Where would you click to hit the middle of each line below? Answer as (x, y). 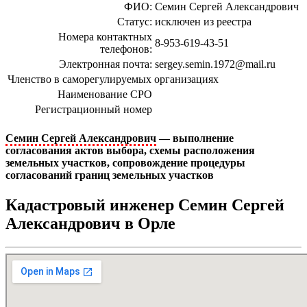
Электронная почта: (106, 64)
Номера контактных (105, 36)
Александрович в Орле (90, 224)
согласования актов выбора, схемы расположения (130, 150)
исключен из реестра (203, 21)
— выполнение (195, 138)
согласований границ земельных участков (110, 175)
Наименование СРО (105, 94)
